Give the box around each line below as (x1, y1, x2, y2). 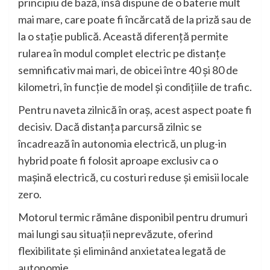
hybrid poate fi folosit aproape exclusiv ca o (18, 154, 218, 168)
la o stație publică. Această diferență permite (18, 30, 228, 43)
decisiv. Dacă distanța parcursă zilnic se (18, 120, 202, 134)
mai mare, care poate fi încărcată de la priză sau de (18, 13, 251, 27)
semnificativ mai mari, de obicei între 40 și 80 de (18, 63, 238, 77)
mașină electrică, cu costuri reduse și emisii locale (18, 171, 249, 184)
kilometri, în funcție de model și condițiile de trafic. (18, 80, 252, 94)
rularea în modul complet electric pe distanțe (18, 46, 226, 60)
